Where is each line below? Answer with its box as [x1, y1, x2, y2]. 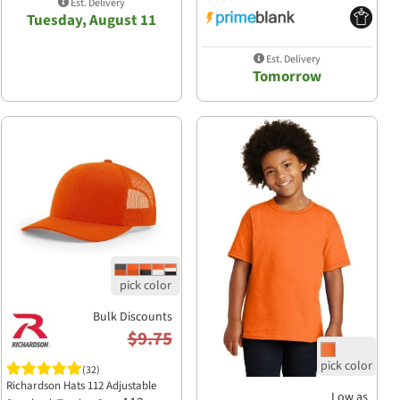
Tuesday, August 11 [26, 9, 156, 31]
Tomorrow [252, 65, 321, 87]
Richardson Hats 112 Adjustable [5, 378, 156, 395]
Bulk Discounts [92, 308, 172, 327]
